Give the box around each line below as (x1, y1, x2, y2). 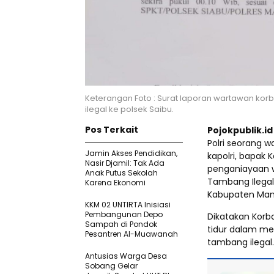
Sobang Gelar (85, 260, 138, 271)
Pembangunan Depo (85, 209, 163, 220)
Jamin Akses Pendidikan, (85, 147, 177, 158)
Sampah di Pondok (85, 218, 157, 229)
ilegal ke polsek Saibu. (85, 103, 174, 115)
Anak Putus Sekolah (85, 167, 158, 178)
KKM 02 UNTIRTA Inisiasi (85, 199, 171, 210)
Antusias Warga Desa (85, 250, 167, 261)
